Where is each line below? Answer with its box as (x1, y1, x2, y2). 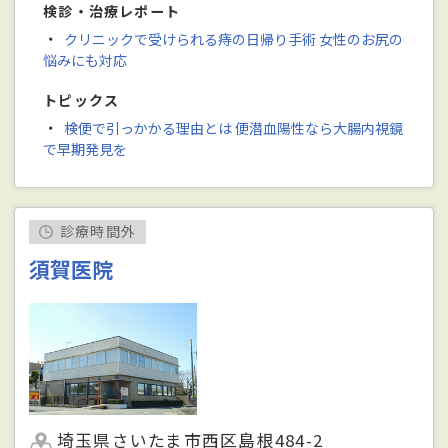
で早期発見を (43, 138, 128, 159)
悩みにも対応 (43, 49, 128, 70)
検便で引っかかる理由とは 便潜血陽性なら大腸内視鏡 (63, 117, 403, 138)
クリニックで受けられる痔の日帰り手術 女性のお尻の (63, 28, 403, 49)
